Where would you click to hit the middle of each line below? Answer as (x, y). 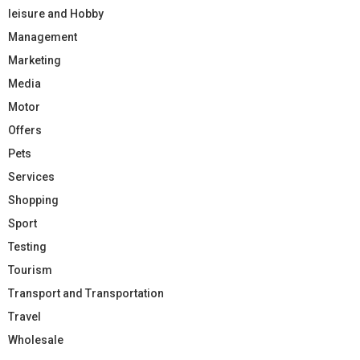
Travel (25, 317)
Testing (27, 247)
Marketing (35, 61)
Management (43, 37)
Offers (25, 131)
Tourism (30, 270)
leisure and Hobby (56, 14)
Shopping (33, 200)
